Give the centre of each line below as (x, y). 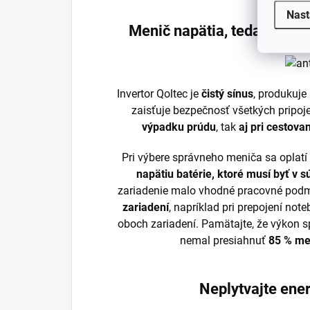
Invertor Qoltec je (159, 94)
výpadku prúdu (179, 127)
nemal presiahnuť (225, 241)
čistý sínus (228, 94)
